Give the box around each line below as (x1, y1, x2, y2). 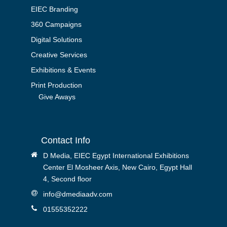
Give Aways (38, 92, 75, 101)
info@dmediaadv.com (43, 190, 112, 198)
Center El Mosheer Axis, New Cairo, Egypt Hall (43, 163, 192, 171)
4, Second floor (43, 174, 92, 183)
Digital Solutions (30, 35, 82, 44)
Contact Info (41, 135, 90, 145)
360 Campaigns (30, 20, 82, 28)
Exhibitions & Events (30, 65, 96, 74)
